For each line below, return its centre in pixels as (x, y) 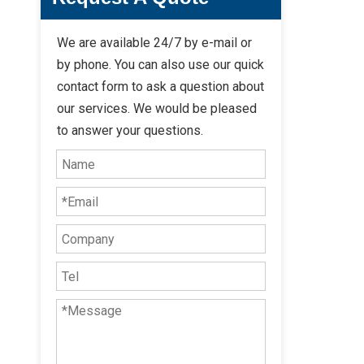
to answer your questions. (130, 130)
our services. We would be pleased (157, 108)
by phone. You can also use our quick (160, 65)
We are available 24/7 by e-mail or (154, 43)
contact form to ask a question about (160, 87)
